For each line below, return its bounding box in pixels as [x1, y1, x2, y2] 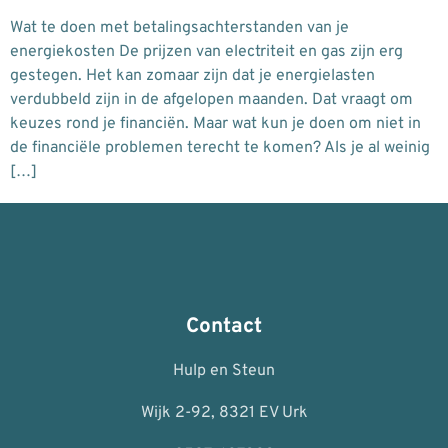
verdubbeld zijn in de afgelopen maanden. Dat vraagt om [10, 89, 413, 110]
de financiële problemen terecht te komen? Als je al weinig [10, 137, 430, 158]
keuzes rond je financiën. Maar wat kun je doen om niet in [10, 113, 421, 134]
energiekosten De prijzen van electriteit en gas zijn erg [10, 41, 403, 62]
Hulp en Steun [173, 361, 275, 382]
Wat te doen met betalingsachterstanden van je [10, 17, 349, 38]
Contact [186, 314, 262, 341]
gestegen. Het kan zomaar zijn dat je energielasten [10, 65, 375, 86]
